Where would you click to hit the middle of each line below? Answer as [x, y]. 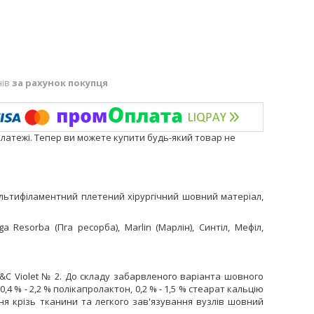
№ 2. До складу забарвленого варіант [127, 276]
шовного [243, 276]
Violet [26, 276]
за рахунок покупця [60, 83]
